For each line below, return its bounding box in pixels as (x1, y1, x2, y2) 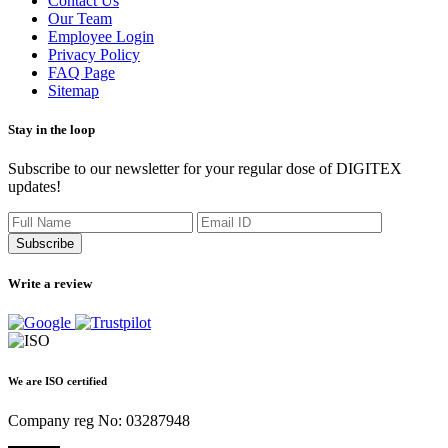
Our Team (48, 9, 112, 27)
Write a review (8, 276, 92, 292)
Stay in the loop (8, 121, 95, 137)
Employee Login (48, 27, 154, 45)
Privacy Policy (48, 45, 140, 63)
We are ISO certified (8, 375, 107, 388)
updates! (8, 178, 61, 196)
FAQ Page (48, 63, 115, 81)
